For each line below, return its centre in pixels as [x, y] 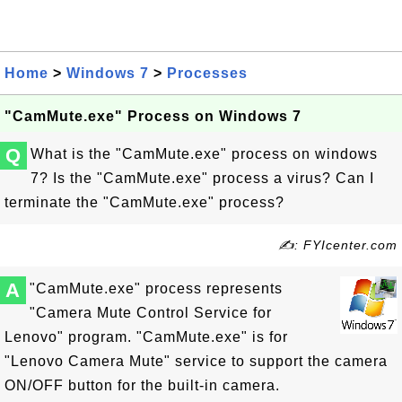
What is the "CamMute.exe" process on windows [204, 154]
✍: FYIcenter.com [338, 245]
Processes [207, 73]
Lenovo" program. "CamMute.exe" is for [146, 337]
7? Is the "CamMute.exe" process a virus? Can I [202, 178]
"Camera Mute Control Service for [151, 313]
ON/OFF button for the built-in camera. [142, 385]
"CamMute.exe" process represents [156, 288]
